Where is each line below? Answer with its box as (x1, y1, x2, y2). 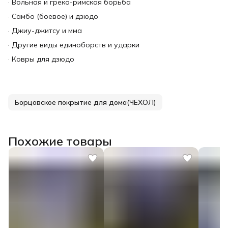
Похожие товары (8, 133, 112, 149)
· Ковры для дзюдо (8, 54, 74, 64)
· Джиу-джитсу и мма (8, 25, 82, 35)
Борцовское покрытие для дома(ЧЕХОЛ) (15, 97, 156, 107)
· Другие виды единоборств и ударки (8, 40, 139, 49)
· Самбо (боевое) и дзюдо (8, 11, 98, 21)
